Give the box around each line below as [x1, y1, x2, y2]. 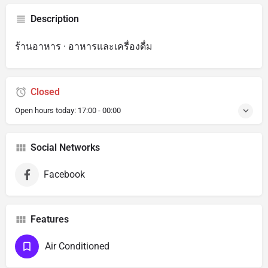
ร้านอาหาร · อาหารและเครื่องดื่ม [15, 40, 153, 52]
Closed [31, 86, 60, 98]
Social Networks [31, 141, 100, 153]
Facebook [44, 168, 85, 180]
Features [31, 213, 69, 225]
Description [31, 13, 79, 25]
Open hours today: [15, 105, 78, 115]
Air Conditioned [45, 240, 109, 252]
